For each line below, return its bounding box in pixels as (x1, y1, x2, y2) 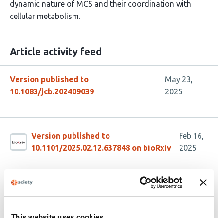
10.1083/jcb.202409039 (10, 87, 94, 96)
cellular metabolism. (10, 12, 80, 20)
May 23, (164, 75, 193, 84)
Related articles (10, 186, 83, 197)
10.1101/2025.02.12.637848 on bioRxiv (31, 144, 171, 152)
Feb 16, (179, 131, 204, 140)
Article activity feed (10, 46, 102, 57)
